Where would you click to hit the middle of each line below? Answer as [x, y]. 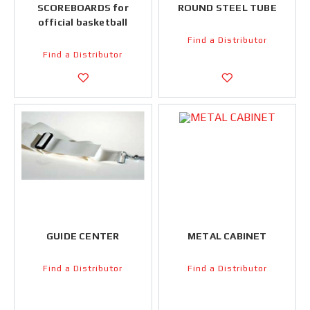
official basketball [83, 22]
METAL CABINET [227, 236]
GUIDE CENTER [83, 236]
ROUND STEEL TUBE [227, 8]
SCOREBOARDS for [83, 8]
